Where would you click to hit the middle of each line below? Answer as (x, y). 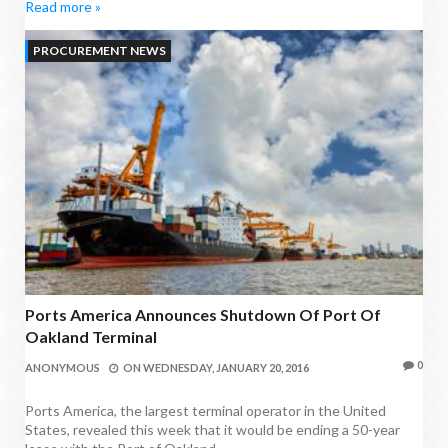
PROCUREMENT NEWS (99, 50)
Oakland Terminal (91, 336)
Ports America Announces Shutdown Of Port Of (203, 314)
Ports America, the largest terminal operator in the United (205, 410)
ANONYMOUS (62, 367)
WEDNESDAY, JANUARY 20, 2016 (226, 367)
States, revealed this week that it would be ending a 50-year (212, 429)
